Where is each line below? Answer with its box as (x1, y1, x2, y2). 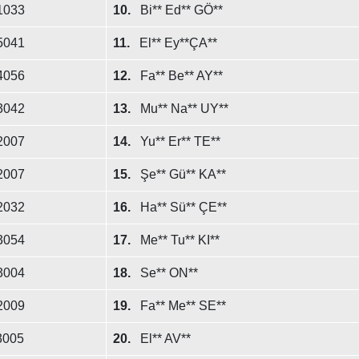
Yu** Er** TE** (139, 135, 220, 148)
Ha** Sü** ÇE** (139, 200, 227, 214)
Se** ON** (139, 266, 198, 280)
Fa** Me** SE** (139, 299, 226, 313)
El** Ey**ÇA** (139, 36, 217, 50)
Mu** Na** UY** (139, 102, 228, 115)
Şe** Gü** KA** (139, 167, 226, 181)
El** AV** (139, 332, 191, 345)
